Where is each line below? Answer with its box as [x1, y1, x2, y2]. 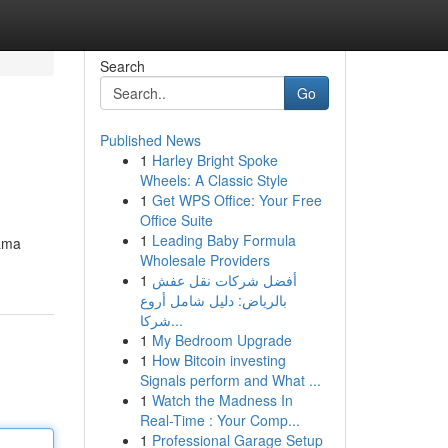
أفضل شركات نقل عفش [151, 270, 297, 290]
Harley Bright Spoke [151, 150, 278, 170]
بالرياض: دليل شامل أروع [139, 290, 287, 310]
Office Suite [139, 210, 213, 230]
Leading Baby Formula [151, 230, 296, 250]
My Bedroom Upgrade [151, 330, 292, 350]
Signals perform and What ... [139, 370, 321, 390]
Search [99, 56, 145, 76]
